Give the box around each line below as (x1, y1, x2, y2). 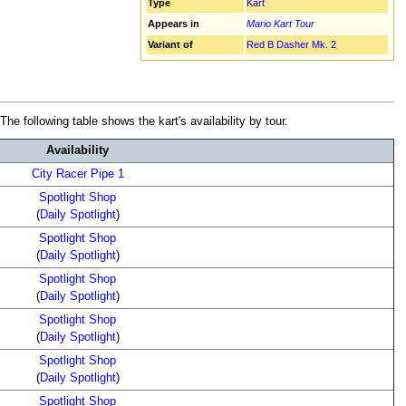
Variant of (148, 39, 194, 51)
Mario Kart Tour (246, 18, 315, 30)
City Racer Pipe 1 (31, 168, 124, 181)
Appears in (148, 18, 200, 30)
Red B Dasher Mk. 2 (246, 39, 337, 51)
